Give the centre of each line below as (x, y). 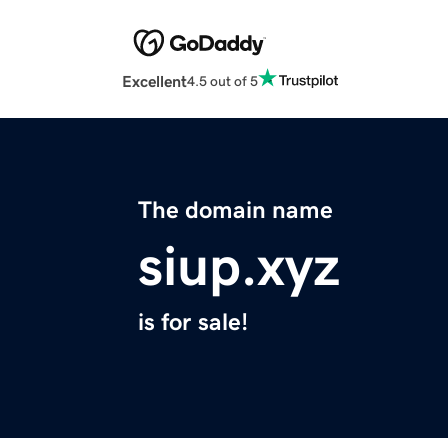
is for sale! (193, 322)
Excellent (154, 81)
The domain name (235, 210)
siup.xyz (239, 266)
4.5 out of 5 (222, 80)
